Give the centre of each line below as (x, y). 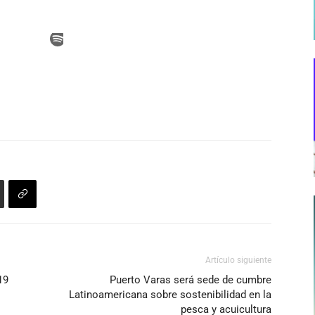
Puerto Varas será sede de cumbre (191, 280)
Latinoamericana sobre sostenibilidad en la (170, 295)
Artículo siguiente (238, 261)
